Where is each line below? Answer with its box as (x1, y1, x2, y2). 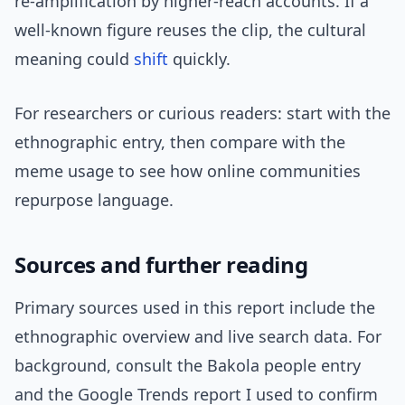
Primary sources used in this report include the (14, 297, 375, 319)
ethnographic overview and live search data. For (14, 325, 381, 348)
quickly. (168, 48, 231, 71)
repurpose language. (14, 189, 174, 212)
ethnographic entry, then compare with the (14, 131, 345, 154)
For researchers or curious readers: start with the (14, 102, 391, 125)
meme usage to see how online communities (14, 160, 361, 183)
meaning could (14, 48, 134, 71)
